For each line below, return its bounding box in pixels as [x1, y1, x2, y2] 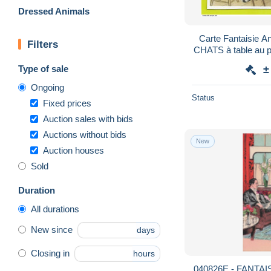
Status [192, 93, 215, 102]
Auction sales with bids [43, 113, 133, 124]
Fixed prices [43, 97, 91, 108]
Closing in [31, 248, 70, 259]
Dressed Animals [18, 5, 90, 16]
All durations [31, 203, 79, 214]
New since [31, 224, 73, 235]
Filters [27, 38, 58, 50]
